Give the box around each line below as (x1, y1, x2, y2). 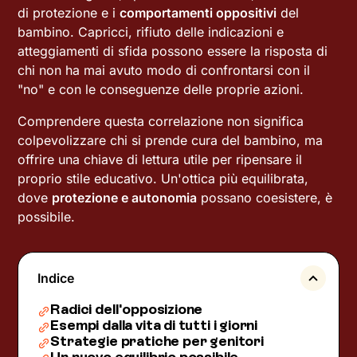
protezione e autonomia (52, 190, 198, 206)
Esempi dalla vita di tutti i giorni (50, 316, 258, 334)
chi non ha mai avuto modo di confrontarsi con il (18, 62, 311, 78)
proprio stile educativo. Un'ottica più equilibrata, (18, 171, 309, 186)
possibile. (18, 209, 76, 225)
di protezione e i (18, 5, 120, 21)
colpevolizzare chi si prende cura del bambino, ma (18, 132, 324, 148)
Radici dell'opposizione (50, 300, 203, 318)
